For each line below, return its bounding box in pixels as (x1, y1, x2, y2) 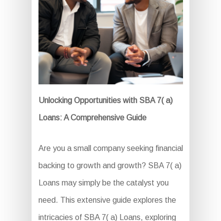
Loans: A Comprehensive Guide (38, 113, 147, 122)
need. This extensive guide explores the (38, 196, 176, 205)
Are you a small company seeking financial (38, 144, 183, 153)
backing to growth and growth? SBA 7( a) (38, 161, 182, 170)
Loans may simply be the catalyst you (38, 179, 169, 187)
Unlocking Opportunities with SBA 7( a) (38, 96, 173, 105)
